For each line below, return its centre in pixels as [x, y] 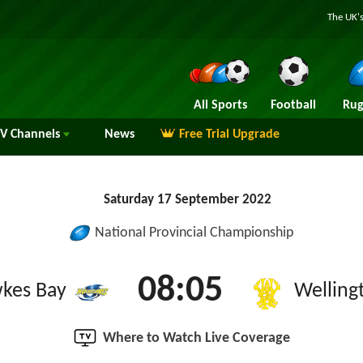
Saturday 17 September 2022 [188, 200]
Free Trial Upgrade [229, 135]
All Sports [220, 105]
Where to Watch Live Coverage [196, 338]
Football [293, 105]
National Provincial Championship [194, 233]
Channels [35, 135]
